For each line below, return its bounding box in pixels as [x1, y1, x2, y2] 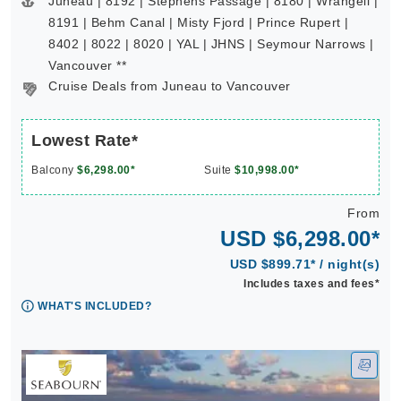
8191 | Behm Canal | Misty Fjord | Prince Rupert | [48, 15, 349, 30]
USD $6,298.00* [220, 226, 380, 251]
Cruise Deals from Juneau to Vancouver [48, 79, 291, 93]
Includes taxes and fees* [243, 277, 380, 290]
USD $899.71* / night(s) [229, 257, 380, 271]
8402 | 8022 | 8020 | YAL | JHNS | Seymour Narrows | [48, 37, 374, 51]
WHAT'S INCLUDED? [38, 300, 151, 312]
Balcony [31, 164, 77, 176]
